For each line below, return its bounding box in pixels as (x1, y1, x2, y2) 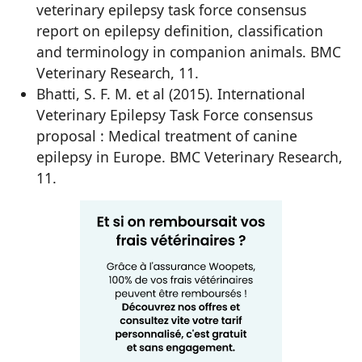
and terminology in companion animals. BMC (36, 42, 341, 62)
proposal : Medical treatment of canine (36, 126, 297, 146)
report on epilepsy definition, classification (36, 21, 323, 41)
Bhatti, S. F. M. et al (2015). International (36, 84, 305, 104)
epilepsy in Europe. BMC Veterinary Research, (36, 147, 343, 167)
